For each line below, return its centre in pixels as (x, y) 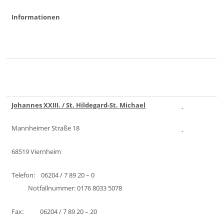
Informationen (36, 17)
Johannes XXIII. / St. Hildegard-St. (66, 105)
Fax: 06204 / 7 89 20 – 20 (54, 211)
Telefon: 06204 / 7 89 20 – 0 (63, 175)
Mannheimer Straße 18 (47, 128)
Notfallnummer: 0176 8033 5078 (67, 188)
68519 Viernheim (52, 152)
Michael (133, 105)
